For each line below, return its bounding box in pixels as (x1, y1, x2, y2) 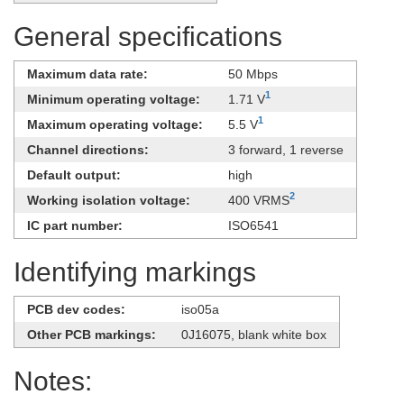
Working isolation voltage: (27, 192, 190, 207)
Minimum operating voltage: (27, 91, 200, 106)
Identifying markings (14, 256, 256, 287)
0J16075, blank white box (181, 326, 326, 342)
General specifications (14, 21, 282, 51)
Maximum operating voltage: (27, 116, 203, 132)
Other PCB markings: (27, 326, 156, 342)
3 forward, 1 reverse (228, 142, 344, 157)
